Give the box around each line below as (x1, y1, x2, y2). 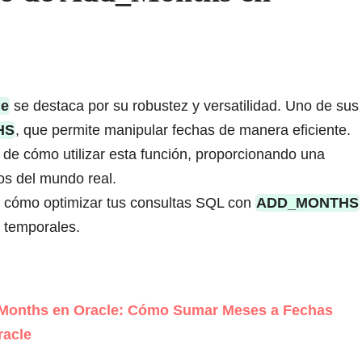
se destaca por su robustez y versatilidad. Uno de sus (10, 98, 359, 115)
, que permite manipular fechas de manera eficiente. (15, 122, 351, 139)
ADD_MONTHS (256, 195, 359, 212)
